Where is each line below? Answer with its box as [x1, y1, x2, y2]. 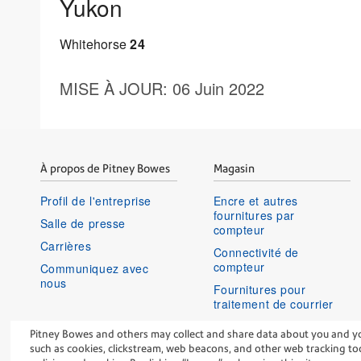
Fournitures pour [213, 280, 306, 297]
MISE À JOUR [59, 76, 163, 100]
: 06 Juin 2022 [162, 76, 264, 100]
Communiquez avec [39, 259, 149, 276]
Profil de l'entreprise [39, 192, 151, 209]
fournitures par [213, 206, 295, 223]
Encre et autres [213, 192, 298, 209]
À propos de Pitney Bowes [39, 161, 170, 175]
